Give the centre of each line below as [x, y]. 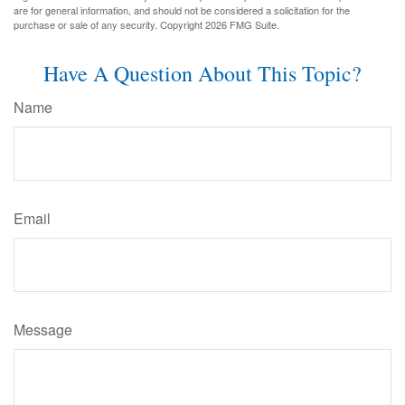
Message [43, 329]
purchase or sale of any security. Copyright [109, 24]
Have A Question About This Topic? [202, 73]
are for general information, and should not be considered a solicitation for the [182, 9]
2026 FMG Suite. [242, 24]
